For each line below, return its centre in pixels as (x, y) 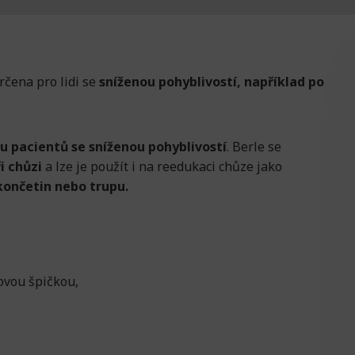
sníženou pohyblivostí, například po (212, 82)
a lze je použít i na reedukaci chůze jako (162, 167)
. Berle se (254, 147)
